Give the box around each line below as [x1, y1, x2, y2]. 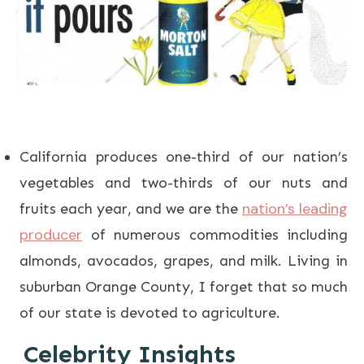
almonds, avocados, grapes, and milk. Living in [19, 252, 348, 271]
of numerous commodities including [82, 226, 348, 245]
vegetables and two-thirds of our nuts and [19, 174, 348, 193]
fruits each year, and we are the [19, 200, 242, 219]
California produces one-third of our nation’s [19, 148, 348, 167]
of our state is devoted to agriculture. [19, 304, 280, 323]
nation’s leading [242, 199, 348, 219]
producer [19, 225, 82, 245]
